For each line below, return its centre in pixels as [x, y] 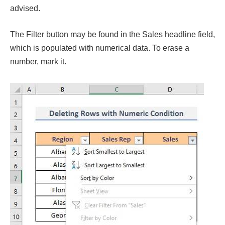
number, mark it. [38, 61]
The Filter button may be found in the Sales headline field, [113, 34]
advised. [25, 8]
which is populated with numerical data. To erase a [100, 48]
